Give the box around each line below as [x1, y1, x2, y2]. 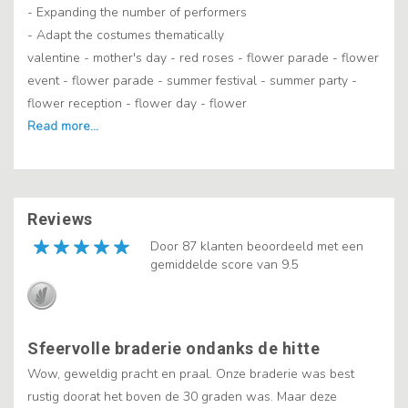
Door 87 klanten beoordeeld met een [150, 238, 363, 256]
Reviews [27, 209, 93, 229]
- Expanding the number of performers [27, 4, 247, 22]
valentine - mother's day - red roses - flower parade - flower [27, 49, 379, 67]
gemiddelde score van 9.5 [150, 256, 299, 274]
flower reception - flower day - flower [27, 95, 247, 113]
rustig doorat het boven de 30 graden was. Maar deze [27, 388, 337, 406]
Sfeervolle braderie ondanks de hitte [27, 339, 320, 359]
